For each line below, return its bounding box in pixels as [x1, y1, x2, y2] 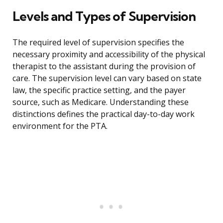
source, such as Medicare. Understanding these [12, 97, 189, 108]
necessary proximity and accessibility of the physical [12, 49, 205, 60]
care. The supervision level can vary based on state [12, 73, 202, 84]
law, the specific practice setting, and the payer [12, 85, 186, 96]
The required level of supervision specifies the [12, 37, 184, 48]
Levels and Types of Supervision [12, 8, 196, 25]
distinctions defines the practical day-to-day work [12, 109, 195, 120]
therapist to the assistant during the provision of [12, 61, 196, 72]
